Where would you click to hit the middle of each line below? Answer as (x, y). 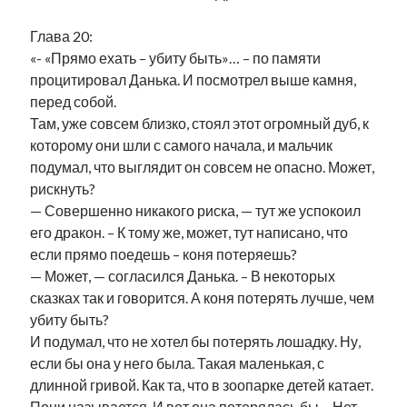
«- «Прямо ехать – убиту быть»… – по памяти (176, 58)
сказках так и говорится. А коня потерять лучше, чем (203, 298)
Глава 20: (62, 36)
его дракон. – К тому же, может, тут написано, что (189, 232)
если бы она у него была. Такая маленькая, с (178, 363)
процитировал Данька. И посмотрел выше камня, (194, 79)
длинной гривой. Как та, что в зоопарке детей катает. (202, 385)
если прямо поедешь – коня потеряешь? (164, 254)
